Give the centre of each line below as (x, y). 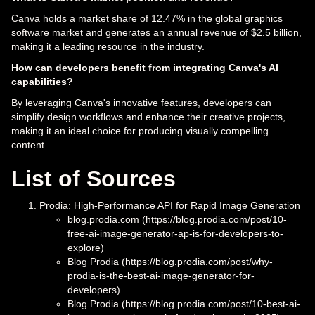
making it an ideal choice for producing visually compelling (140, 130)
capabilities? (42, 81)
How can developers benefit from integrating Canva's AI (145, 67)
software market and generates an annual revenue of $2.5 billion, (156, 32)
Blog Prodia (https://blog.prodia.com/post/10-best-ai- (184, 303)
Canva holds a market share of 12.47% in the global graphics (147, 18)
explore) (86, 247)
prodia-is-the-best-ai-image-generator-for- (161, 275)
